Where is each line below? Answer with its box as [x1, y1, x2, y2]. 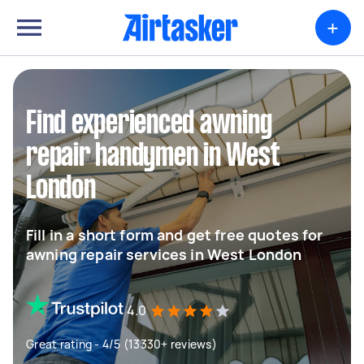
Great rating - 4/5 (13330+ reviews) [26, 336, 217, 352]
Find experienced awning [26, 110, 272, 139]
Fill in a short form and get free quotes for [26, 225, 323, 245]
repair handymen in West [26, 142, 280, 171]
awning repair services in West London [26, 245, 302, 264]
